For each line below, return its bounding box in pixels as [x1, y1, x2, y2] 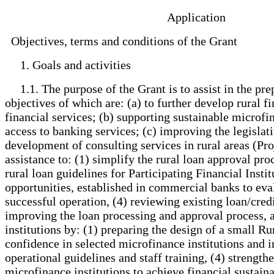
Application [5, 10, 232, 24]
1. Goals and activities [5, 57, 137, 72]
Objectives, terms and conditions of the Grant [5, 34, 243, 48]
